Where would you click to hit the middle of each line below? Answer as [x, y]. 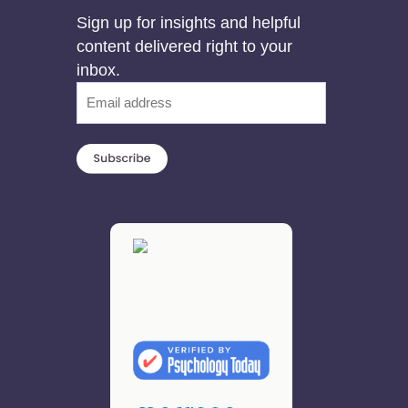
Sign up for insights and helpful [189, 22]
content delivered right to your [185, 46]
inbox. [99, 70]
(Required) [110, 118]
